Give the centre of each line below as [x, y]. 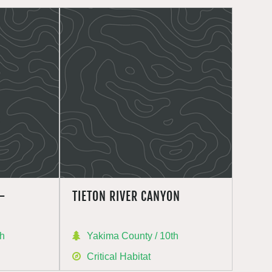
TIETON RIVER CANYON [126, 196]
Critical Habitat [118, 257]
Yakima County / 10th [132, 236]
